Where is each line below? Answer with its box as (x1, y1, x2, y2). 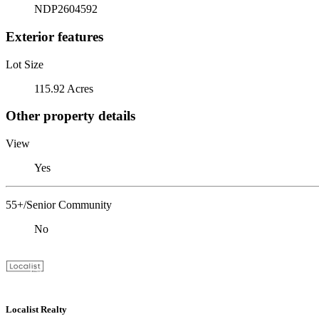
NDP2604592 (34, 3, 98, 16)
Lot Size (6, 58, 43, 70)
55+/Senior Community (6, 198, 112, 211)
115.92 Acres (34, 82, 93, 95)
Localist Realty (6, 304, 67, 315)
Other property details (6, 108, 135, 124)
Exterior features (6, 28, 103, 44)
